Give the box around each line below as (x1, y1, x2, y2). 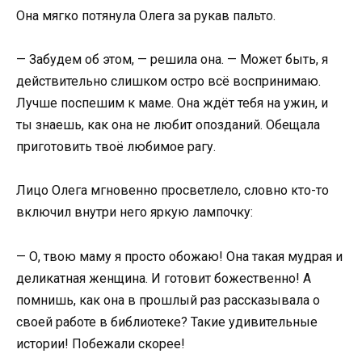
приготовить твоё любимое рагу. (16, 139, 216, 155)
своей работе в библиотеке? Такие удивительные (16, 314, 318, 330)
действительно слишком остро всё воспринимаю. (16, 74, 321, 90)
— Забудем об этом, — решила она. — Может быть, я (16, 52, 328, 68)
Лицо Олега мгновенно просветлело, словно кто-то (16, 183, 329, 199)
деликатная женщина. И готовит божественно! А (16, 270, 311, 286)
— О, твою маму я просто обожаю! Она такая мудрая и (16, 248, 343, 264)
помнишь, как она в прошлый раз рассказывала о (16, 292, 320, 308)
